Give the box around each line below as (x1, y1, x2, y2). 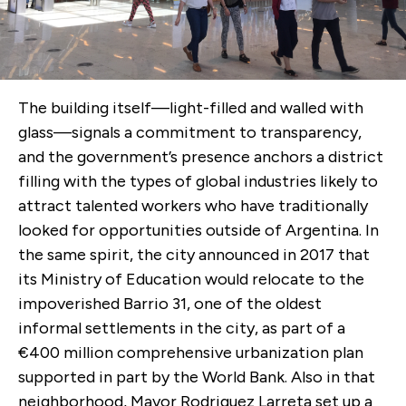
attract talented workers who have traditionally (18, 196, 368, 217)
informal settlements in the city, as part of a (18, 318, 345, 339)
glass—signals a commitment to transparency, (18, 122, 362, 143)
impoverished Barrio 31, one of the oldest (18, 294, 322, 314)
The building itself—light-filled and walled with (18, 98, 363, 119)
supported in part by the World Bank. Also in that (18, 367, 375, 388)
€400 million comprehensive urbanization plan (18, 343, 363, 363)
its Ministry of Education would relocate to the (18, 269, 364, 290)
